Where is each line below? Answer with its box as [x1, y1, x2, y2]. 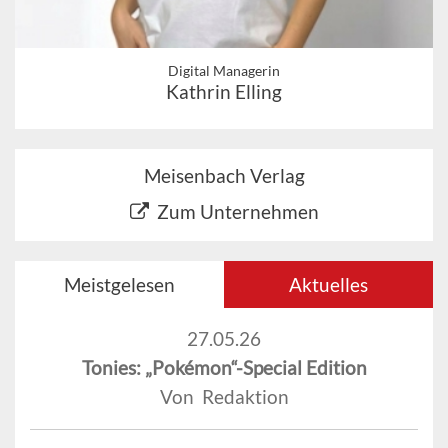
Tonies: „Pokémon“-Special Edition [81, 355, 367, 379]
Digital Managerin [168, 61, 280, 79]
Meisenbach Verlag [143, 163, 305, 187]
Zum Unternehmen [156, 199, 319, 223]
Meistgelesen [64, 272, 175, 296]
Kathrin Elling [166, 79, 282, 103]
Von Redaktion [159, 384, 289, 408]
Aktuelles [289, 272, 368, 296]
